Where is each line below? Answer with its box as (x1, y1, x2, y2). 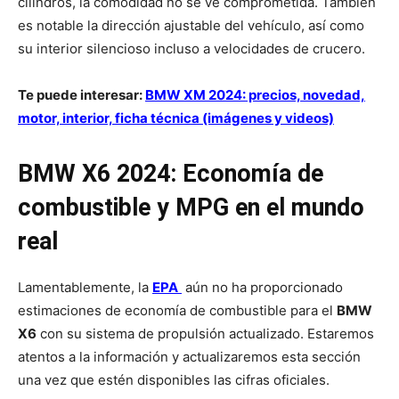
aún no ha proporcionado (182, 279, 343, 297)
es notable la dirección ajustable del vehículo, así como (18, 17, 364, 35)
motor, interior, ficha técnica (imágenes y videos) (18, 110, 334, 127)
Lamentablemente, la (18, 279, 152, 297)
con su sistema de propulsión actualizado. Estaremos (37, 325, 374, 343)
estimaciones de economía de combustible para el (18, 302, 337, 320)
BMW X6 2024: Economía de (18, 159, 323, 189)
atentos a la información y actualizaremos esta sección (18, 348, 361, 366)
